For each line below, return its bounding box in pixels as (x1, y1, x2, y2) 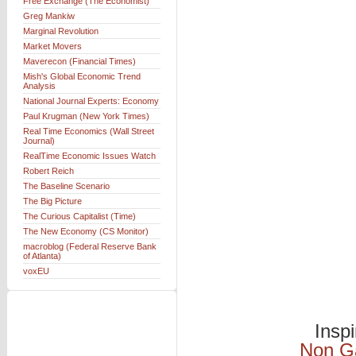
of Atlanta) (23, 251, 61, 261)
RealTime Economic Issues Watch (23, 151, 156, 161)
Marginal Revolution (23, 26, 99, 36)
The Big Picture (23, 196, 82, 206)
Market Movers (23, 41, 82, 51)
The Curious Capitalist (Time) (23, 211, 136, 221)
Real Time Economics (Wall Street (23, 126, 154, 136)
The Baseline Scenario (23, 181, 110, 191)
